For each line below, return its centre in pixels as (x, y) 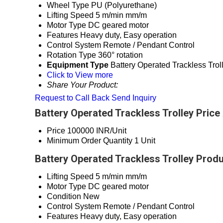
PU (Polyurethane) (124, 5)
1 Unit (145, 141)
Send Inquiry (134, 98)
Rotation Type (71, 55)
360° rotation (120, 55)
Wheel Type (68, 5)
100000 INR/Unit (97, 131)
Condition (64, 197)
